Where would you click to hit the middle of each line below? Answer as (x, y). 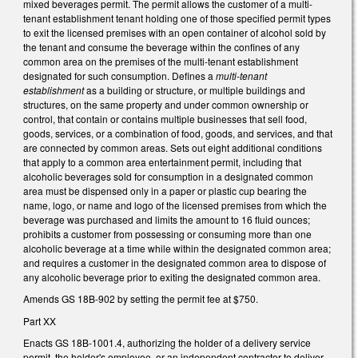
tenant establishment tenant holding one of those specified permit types (177, 18)
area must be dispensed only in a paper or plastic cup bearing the (165, 190)
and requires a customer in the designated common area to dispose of (175, 262)
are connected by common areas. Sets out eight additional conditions (173, 147)
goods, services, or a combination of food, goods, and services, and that (178, 133)
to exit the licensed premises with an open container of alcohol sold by (175, 32)
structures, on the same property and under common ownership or (166, 104)
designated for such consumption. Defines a (119, 75)
